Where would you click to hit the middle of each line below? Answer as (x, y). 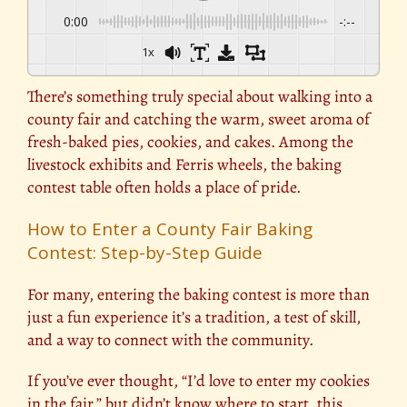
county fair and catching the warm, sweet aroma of (199, 119)
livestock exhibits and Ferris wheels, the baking (184, 164)
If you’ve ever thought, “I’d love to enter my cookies (199, 380)
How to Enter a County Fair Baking (170, 228)
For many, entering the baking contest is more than (199, 294)
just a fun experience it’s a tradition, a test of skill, (194, 317)
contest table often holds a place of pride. (164, 187)
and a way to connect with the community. (170, 339)
